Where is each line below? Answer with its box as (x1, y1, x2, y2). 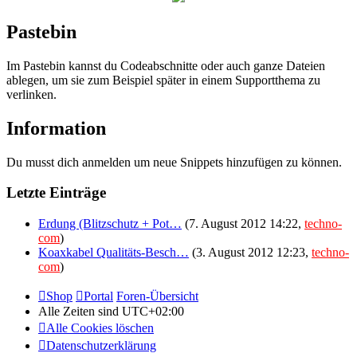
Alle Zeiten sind (38, 304, 122, 318)
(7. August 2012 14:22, (182, 216, 304, 230)
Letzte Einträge (6, 184, 106, 202)
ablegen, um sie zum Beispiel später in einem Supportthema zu (6, 73, 320, 87)
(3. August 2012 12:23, (189, 245, 312, 259)
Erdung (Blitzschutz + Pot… (38, 216, 182, 230)
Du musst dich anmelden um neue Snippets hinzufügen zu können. (6, 155, 342, 169)
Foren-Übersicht (116, 288, 198, 303)
